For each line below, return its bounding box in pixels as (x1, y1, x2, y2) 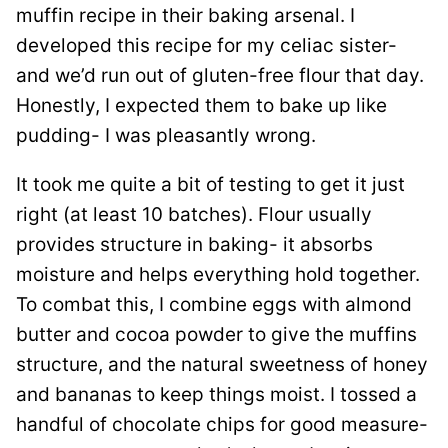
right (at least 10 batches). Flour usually (16, 203, 372, 227)
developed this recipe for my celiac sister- (16, 34, 397, 58)
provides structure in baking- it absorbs (16, 233, 373, 257)
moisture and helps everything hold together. (16, 263, 420, 287)
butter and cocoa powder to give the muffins (16, 323, 417, 347)
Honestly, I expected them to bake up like (16, 94, 387, 118)
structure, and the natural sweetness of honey (16, 353, 428, 377)
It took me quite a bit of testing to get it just (16, 173, 405, 197)
